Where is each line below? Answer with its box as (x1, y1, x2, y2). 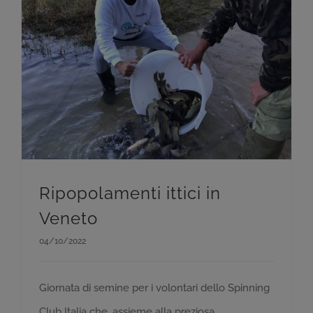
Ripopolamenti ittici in (39, 182, 221, 203)
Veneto (39, 208, 98, 228)
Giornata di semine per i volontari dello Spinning (39, 281, 270, 294)
